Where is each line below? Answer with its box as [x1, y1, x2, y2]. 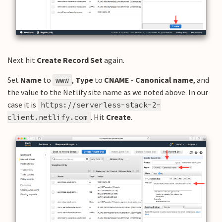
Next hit [7, 55, 37, 65]
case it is [7, 100, 38, 110]
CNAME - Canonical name [104, 75, 193, 85]
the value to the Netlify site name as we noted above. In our [7, 87, 208, 98]
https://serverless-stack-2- [41, 100, 161, 110]
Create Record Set [37, 55, 103, 65]
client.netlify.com [7, 112, 88, 122]
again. [103, 55, 124, 65]
